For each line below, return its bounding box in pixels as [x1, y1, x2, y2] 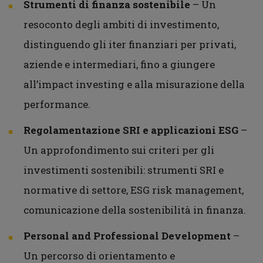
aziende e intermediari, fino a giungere [23, 58, 215, 71]
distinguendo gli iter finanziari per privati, [23, 38, 236, 51]
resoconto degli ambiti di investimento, [23, 18, 219, 31]
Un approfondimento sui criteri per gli [23, 143, 214, 157]
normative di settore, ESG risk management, [23, 183, 244, 197]
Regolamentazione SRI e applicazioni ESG [23, 123, 238, 137]
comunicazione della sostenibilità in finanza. [23, 203, 246, 217]
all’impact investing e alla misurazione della [23, 77, 245, 91]
